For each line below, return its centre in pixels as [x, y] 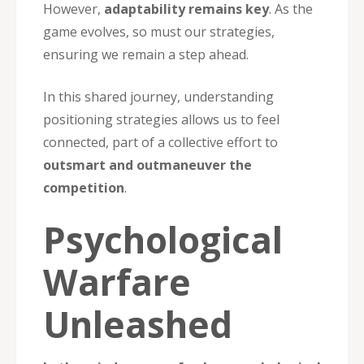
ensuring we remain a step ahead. [146, 54]
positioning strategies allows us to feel [161, 119]
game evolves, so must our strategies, [159, 31]
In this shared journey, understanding [158, 96]
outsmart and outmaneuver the [147, 165]
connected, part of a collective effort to [160, 142]
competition [84, 187]
